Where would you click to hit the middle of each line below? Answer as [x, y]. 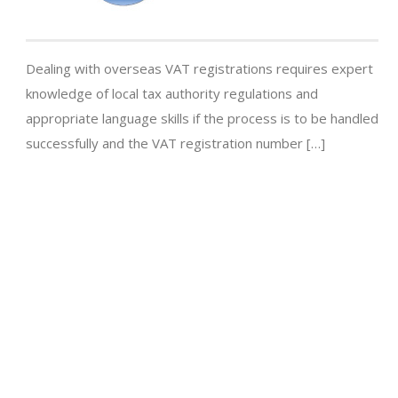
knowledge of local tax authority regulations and [172, 94]
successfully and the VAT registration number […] [175, 143]
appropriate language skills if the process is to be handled [202, 119]
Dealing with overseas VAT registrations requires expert [199, 69]
